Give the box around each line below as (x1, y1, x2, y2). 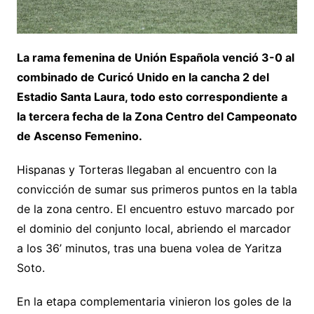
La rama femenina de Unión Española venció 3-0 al (16, 50, 294, 65)
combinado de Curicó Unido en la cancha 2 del (16, 70, 269, 85)
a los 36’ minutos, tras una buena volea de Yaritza (16, 241, 282, 256)
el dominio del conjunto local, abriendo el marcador (16, 221, 291, 236)
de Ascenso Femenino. (16, 129, 142, 144)
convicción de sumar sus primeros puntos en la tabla (16, 182, 297, 197)
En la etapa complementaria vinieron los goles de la (16, 294, 292, 309)
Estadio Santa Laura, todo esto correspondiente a (16, 90, 287, 104)
